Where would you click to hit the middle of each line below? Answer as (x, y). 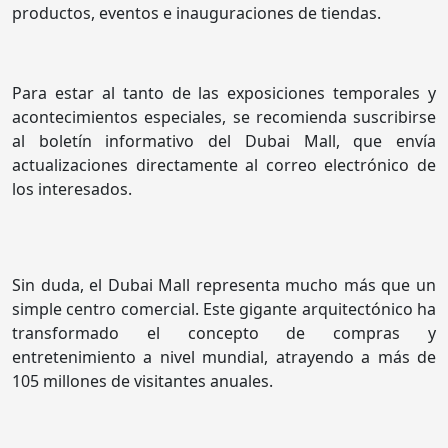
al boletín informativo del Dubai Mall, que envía (224, 141)
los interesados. (72, 189)
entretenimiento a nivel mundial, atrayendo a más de (224, 357)
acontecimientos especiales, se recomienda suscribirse (224, 117)
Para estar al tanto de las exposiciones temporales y (224, 93)
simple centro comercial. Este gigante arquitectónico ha (224, 309)
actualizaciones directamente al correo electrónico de (224, 165)
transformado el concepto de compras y (224, 333)
